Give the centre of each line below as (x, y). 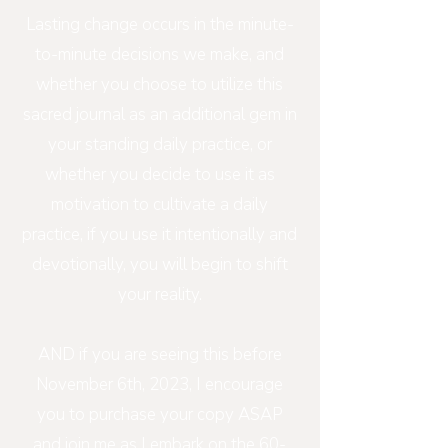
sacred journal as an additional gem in (159, 114)
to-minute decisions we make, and (159, 54)
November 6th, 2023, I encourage (159, 384)
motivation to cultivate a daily (159, 204)
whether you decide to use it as (159, 174)
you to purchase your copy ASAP (159, 414)
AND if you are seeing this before (159, 354)
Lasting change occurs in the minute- (159, 24)
